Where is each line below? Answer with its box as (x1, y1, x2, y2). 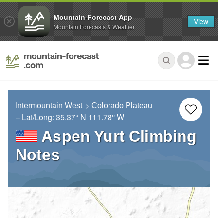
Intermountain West (16, 101, 82, 110)
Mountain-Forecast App (54, 12, 132, 22)
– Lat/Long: (16, 111, 56, 123)
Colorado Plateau (91, 101, 153, 110)
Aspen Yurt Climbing (41, 127, 197, 145)
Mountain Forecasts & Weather (54, 22, 135, 31)
